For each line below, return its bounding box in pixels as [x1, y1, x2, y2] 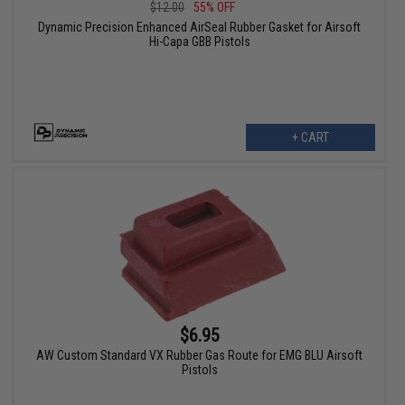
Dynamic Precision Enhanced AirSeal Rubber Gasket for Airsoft [38, 20, 362, 35]
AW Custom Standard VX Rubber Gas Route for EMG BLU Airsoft [36, 348, 363, 363]
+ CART [291, 130, 329, 146]
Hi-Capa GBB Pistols [148, 34, 250, 50]
